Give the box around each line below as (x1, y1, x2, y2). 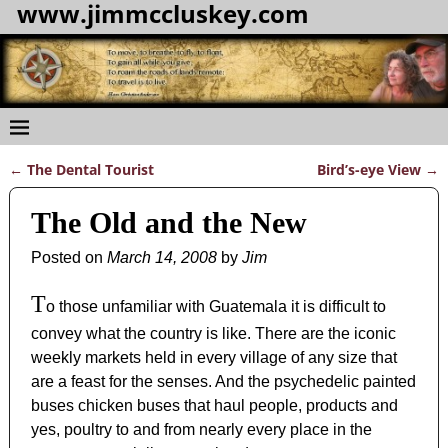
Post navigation (8, 176, 153, 201)
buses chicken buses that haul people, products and (31, 397, 399, 415)
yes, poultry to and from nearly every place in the (31, 421, 373, 439)
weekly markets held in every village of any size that (31, 349, 398, 367)
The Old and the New (31, 205, 308, 239)
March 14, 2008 (107, 249, 218, 267)
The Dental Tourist (22, 159, 154, 179)
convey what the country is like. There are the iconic (31, 325, 397, 343)
